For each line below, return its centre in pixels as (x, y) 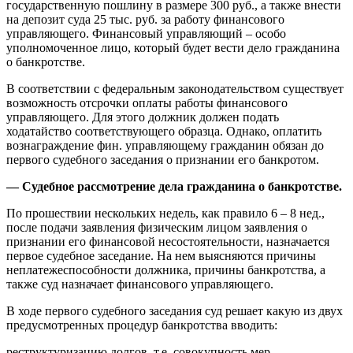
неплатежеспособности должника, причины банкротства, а (166, 270)
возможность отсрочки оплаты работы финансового (147, 103)
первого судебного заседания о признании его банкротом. (163, 160)
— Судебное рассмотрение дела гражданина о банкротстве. (174, 187)
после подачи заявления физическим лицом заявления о (157, 228)
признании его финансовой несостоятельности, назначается (168, 242)
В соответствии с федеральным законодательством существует (175, 89)
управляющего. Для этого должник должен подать (143, 117)
